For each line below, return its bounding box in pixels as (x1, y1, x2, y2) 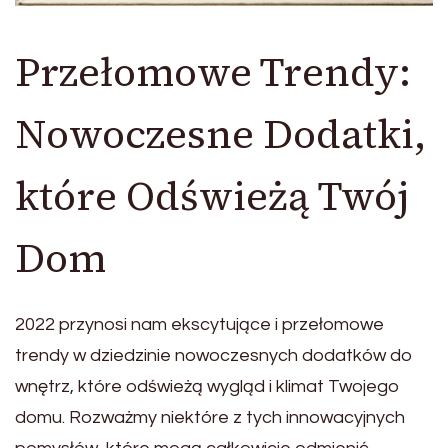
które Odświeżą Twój (15, 169, 409, 223)
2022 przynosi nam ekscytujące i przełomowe (15, 314, 384, 334)
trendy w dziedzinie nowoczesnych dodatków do (15, 345, 413, 365)
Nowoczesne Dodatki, (15, 107, 426, 161)
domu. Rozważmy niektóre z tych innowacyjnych (15, 407, 405, 427)
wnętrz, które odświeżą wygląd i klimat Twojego (15, 376, 400, 396)
